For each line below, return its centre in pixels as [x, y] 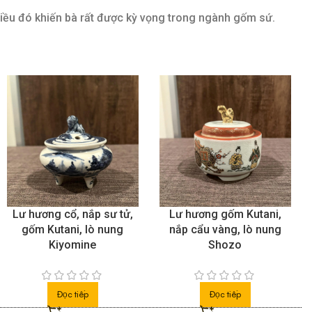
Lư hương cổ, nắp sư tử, [72, 214]
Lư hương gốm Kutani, [225, 214]
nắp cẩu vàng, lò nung [225, 230]
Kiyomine [73, 245]
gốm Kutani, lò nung [73, 230]
